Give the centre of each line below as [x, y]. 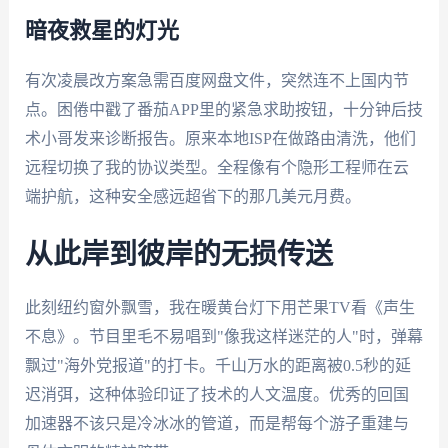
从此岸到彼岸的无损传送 [178, 254]
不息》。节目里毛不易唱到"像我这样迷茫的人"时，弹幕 [223, 336]
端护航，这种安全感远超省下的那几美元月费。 [192, 197]
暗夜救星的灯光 [101, 31]
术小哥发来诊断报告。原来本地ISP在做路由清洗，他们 [220, 139]
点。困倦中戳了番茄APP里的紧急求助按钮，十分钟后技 [223, 110]
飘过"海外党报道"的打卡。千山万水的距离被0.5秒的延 [217, 365]
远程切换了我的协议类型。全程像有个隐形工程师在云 [216, 168]
